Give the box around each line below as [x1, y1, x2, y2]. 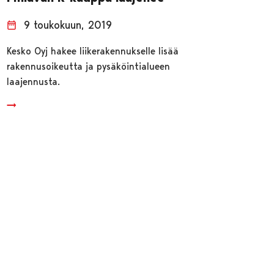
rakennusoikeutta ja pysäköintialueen [7, 61, 171, 73]
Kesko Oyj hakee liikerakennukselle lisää [7, 45, 179, 57]
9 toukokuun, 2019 [24, 18, 113, 32]
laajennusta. [7, 76, 61, 88]
